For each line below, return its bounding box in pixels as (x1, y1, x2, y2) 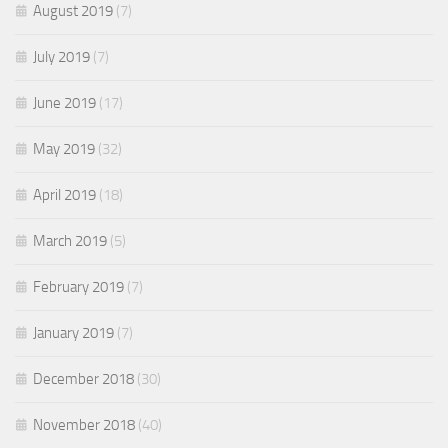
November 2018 (33, 415, 135, 434)
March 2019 (33, 231, 107, 250)
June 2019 (33, 93, 96, 112)
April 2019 (33, 185, 96, 204)
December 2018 (33, 369, 134, 388)
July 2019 (33, 47, 90, 66)
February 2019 (33, 277, 124, 296)
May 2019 (33, 139, 95, 158)
